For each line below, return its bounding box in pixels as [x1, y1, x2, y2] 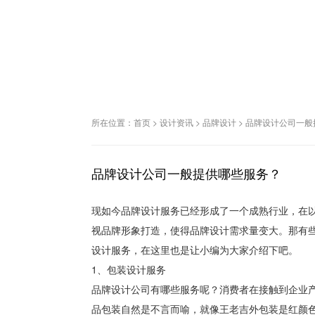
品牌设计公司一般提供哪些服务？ [91, 164, 281, 183]
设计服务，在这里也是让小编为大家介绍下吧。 [91, 243, 298, 257]
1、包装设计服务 [91, 262, 166, 277]
